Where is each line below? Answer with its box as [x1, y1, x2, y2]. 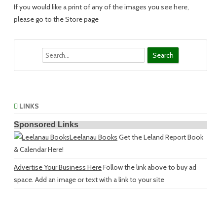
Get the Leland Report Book [117, 133, 203, 142]
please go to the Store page [14, 15, 99, 24]
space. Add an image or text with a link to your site [14, 175, 164, 184]
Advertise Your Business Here [14, 163, 102, 172]
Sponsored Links [14, 120, 78, 129]
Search [14, 49, 34, 57]
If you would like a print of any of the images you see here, [14, 2, 189, 11]
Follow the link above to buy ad [102, 163, 196, 172]
